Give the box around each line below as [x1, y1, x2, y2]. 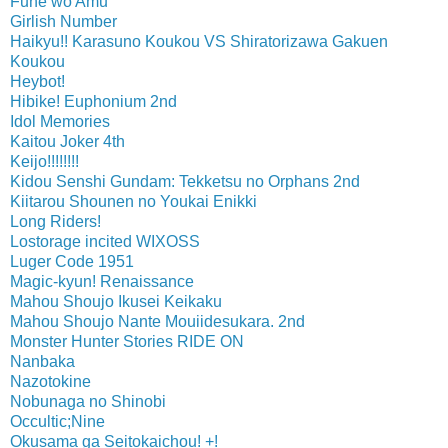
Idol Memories [10, 112, 110, 130]
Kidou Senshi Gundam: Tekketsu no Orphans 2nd [10, 172, 360, 190]
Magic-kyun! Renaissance [10, 272, 194, 290]
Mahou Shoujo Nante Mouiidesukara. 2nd [10, 312, 305, 330]
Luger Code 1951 [10, 252, 134, 270]
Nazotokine [10, 372, 91, 390]
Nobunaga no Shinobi [10, 392, 166, 410]
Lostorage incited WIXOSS [10, 232, 200, 250]
